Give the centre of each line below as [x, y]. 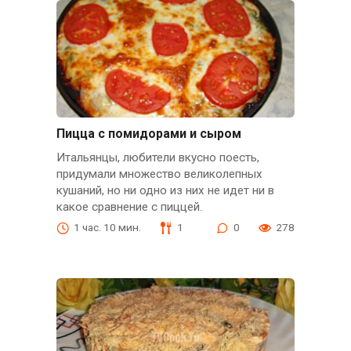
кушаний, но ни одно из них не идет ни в [165, 191]
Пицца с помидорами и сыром [148, 134]
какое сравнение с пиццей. [129, 207]
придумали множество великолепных [159, 174]
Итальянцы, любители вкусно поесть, [157, 158]
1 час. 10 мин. [107, 228]
